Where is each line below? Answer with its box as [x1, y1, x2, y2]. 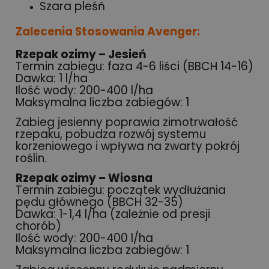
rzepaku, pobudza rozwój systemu [16, 126, 206, 143]
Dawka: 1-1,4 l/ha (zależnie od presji [16, 206, 210, 223]
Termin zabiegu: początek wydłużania [16, 182, 226, 199]
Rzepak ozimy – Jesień [16, 46, 147, 63]
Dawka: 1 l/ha [16, 70, 88, 87]
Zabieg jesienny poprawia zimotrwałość [16, 114, 238, 131]
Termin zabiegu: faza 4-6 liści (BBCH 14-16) [16, 58, 253, 75]
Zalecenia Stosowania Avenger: [16, 23, 200, 40]
